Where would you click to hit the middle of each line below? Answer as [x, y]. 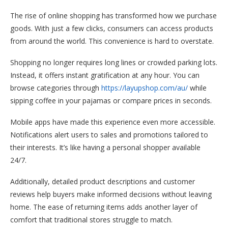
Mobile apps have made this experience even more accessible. [113, 122]
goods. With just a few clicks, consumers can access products [112, 28]
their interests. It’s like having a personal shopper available [105, 147]
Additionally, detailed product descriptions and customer [103, 181]
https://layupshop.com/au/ [145, 88]
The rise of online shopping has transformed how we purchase [113, 15]
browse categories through [56, 88]
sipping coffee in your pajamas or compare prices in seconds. [111, 100]
